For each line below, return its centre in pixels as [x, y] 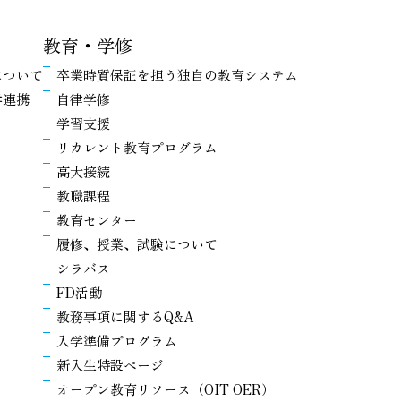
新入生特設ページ [110, 365]
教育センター [97, 220]
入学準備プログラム [117, 341]
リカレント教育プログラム [137, 148]
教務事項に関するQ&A [125, 317]
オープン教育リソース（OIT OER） [166, 389]
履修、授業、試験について [137, 244]
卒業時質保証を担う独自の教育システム [177, 75]
